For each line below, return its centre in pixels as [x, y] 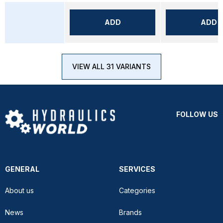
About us [19, 190]
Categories [137, 190]
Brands [130, 212]
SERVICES [137, 169]
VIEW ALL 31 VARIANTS [111, 66]
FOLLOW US [197, 114]
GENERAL [22, 169]
